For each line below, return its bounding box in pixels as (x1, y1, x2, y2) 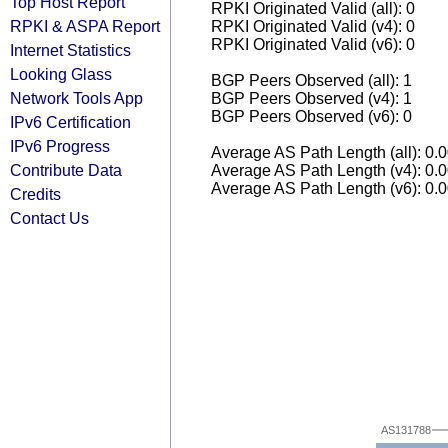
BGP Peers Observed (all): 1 (211, 72, 412, 89)
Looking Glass (10, 65, 112, 83)
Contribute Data (10, 161, 122, 179)
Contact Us (10, 209, 89, 227)
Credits (10, 185, 61, 203)
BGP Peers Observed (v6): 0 (211, 108, 412, 125)
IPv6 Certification (10, 113, 131, 131)
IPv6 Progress (10, 137, 110, 155)
